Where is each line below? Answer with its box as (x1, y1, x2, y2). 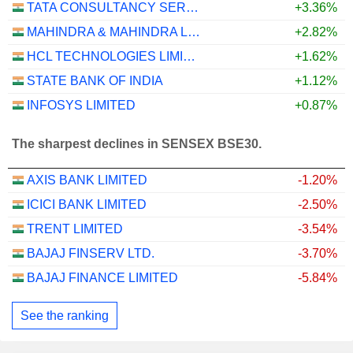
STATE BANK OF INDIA (27, 74, 163, 87)
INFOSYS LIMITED (27, 98, 136, 112)
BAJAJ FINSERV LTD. (27, 247, 154, 260)
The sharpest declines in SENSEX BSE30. (12, 137, 262, 151)
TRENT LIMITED (27, 222, 123, 236)
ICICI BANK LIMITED (27, 198, 147, 211)
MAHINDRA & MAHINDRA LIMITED (188, 25, 200, 39)
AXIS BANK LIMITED (27, 173, 147, 187)
